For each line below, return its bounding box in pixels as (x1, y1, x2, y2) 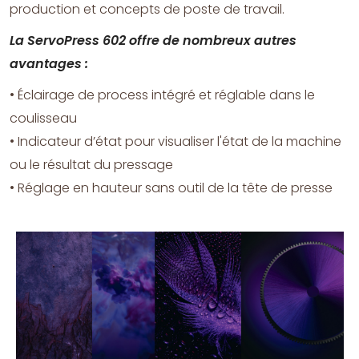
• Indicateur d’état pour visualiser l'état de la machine (10, 132, 341, 151)
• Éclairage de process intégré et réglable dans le (10, 86, 315, 105)
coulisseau (10, 109, 77, 128)
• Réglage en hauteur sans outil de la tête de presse (10, 179, 333, 198)
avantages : (10, 54, 88, 74)
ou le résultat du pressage (10, 155, 173, 175)
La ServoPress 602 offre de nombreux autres (10, 31, 296, 50)
